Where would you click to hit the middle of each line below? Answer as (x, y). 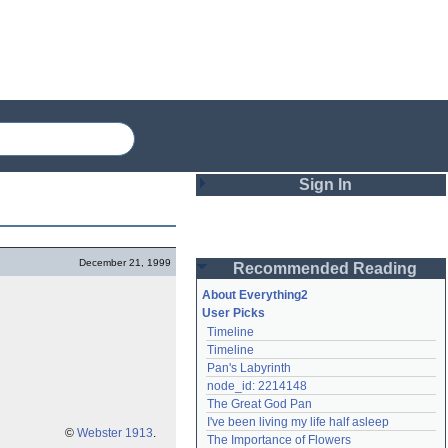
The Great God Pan (259, 404)
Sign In (325, 184)
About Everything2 (255, 295)
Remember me (274, 337)
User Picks (233, 313)
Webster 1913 (115, 433)
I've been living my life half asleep (298, 422)
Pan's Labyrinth (249, 368)
